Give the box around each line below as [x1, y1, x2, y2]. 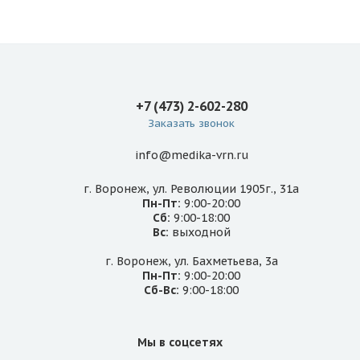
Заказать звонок [148, 117, 235, 131]
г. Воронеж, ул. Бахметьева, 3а [104, 253, 278, 268]
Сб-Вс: [144, 282, 179, 297]
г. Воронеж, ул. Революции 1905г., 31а [84, 181, 299, 196]
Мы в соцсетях [137, 334, 223, 350]
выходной [168, 224, 231, 239]
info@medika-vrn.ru [134, 148, 248, 163]
